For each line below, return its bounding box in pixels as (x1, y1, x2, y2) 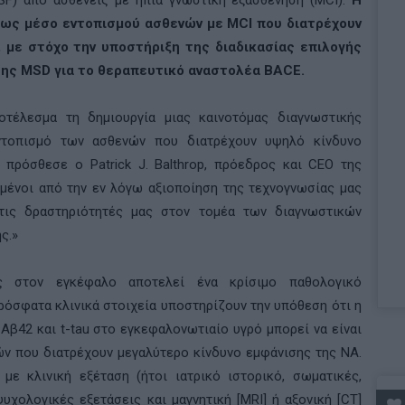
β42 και (9, 321, 61, 337)
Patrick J (89, 156, 146, 173)
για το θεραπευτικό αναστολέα (51, 62, 264, 79)
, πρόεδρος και (204, 156, 309, 173)
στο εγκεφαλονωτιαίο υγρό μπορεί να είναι (89, 321, 363, 337)
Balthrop (155, 156, 205, 173)
